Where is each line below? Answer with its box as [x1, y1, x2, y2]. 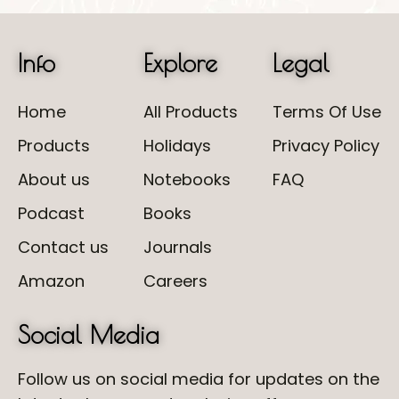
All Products [143, 101, 238, 123]
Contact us [18, 236, 109, 258]
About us [18, 168, 90, 191]
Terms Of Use [273, 101, 381, 123]
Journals [143, 236, 212, 258]
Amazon [18, 270, 85, 292]
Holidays [143, 134, 211, 157]
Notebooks [143, 168, 231, 191]
